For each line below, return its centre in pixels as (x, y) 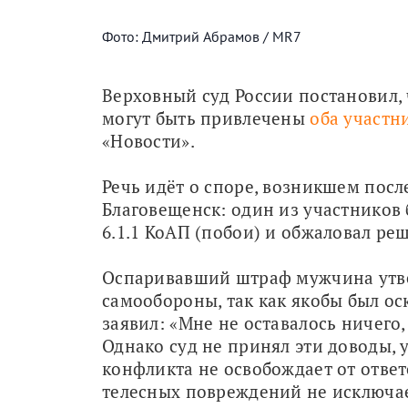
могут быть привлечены (206, 117)
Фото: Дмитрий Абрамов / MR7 (202, 36)
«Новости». (148, 140)
